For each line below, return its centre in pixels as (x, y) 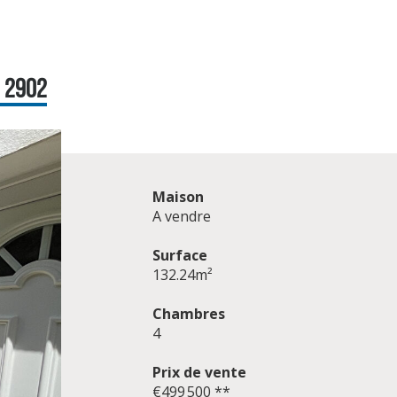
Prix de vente (199, 372)
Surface (179, 255)
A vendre (181, 216)
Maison (178, 197)
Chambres (188, 314)
